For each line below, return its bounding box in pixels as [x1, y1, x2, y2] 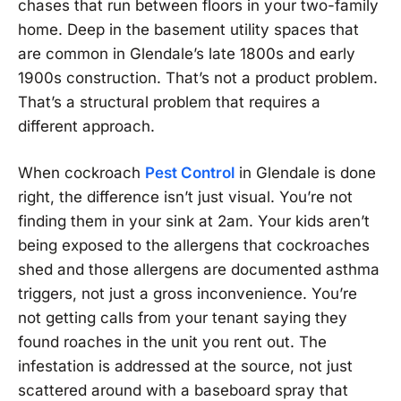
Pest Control [145, 164, 235, 183]
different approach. [18, 117, 155, 136]
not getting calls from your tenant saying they [18, 309, 347, 328]
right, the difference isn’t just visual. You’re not [18, 188, 353, 207]
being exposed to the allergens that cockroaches [18, 236, 370, 255]
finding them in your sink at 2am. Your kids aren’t [18, 212, 370, 231]
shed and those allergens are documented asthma [18, 260, 380, 279]
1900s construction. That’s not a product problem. [18, 69, 378, 88]
